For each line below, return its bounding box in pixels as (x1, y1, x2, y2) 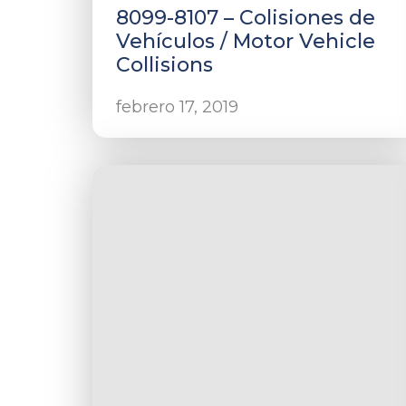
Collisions (116, 53, 213, 77)
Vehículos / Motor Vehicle (116, 29, 375, 53)
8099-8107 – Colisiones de (116, 5, 375, 30)
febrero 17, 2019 (116, 97, 238, 117)
